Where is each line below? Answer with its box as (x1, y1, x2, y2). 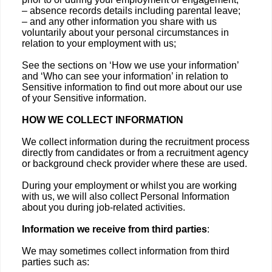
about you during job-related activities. (22, 202, 185, 212)
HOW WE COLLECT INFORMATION (22, 115, 183, 125)
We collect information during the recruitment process (22, 137, 250, 147)
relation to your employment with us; (22, 38, 176, 49)
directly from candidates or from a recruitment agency (22, 148, 248, 158)
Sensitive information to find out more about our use (22, 82, 242, 92)
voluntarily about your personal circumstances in (22, 27, 229, 38)
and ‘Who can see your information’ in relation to (22, 71, 228, 81)
